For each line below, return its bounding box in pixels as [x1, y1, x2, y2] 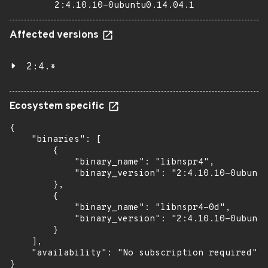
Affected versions [10, 29, 101, 42]
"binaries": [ [10, 134, 101, 145]
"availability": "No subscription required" [10, 248, 257, 259]
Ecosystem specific [10, 100, 107, 113]
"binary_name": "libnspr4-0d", [10, 202, 230, 214]
